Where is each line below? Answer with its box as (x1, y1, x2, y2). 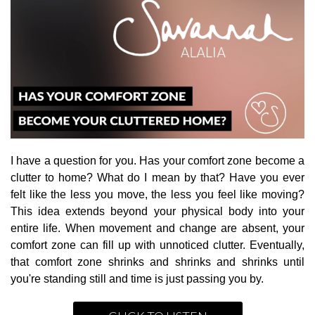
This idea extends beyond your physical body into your (11, 205, 304, 217)
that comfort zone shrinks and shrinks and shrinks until (11, 255, 304, 268)
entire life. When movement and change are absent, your (11, 221, 304, 234)
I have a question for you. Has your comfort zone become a (11, 154, 304, 167)
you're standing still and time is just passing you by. (11, 272, 266, 285)
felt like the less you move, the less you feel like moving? (11, 188, 304, 200)
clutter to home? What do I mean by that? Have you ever (11, 171, 304, 184)
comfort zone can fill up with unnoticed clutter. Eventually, (11, 238, 304, 251)
